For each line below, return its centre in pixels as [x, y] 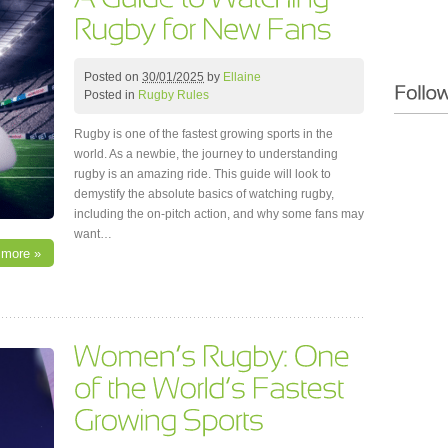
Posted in [111, 94]
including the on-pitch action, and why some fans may [219, 213]
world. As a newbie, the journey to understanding [206, 153]
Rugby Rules [173, 94]
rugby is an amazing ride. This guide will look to [202, 173]
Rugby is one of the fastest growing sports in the [203, 133]
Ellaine [242, 76]
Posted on [113, 76]
